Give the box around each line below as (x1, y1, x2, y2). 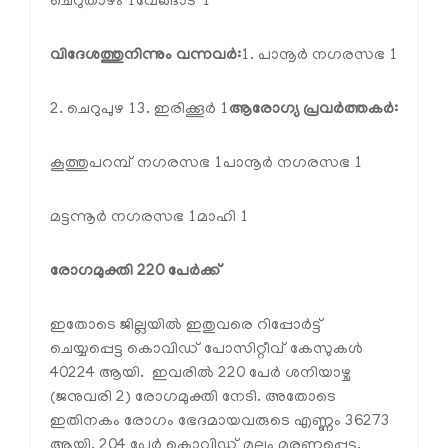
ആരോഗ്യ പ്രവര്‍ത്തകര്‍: (229, 100, 398, 119)
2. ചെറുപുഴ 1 (50, 100, 137, 119)
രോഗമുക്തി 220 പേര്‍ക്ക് (50, 262, 222, 281)
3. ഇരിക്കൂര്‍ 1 (137, 100, 229, 119)
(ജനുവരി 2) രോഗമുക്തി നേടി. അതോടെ (50, 388, 336, 407)
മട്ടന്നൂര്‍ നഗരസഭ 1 (50, 208, 197, 227)
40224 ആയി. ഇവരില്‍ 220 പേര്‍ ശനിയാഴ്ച (50, 364, 350, 383)
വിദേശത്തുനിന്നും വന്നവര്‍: (50, 46, 241, 65)
